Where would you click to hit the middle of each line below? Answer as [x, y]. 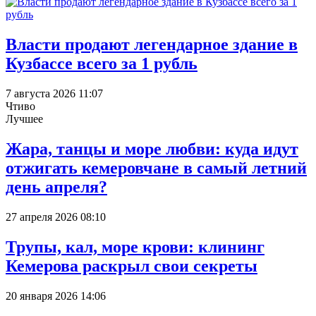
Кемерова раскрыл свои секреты [132, 266]
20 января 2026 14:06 [56, 296]
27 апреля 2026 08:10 [56, 217]
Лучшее [24, 119]
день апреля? [56, 187]
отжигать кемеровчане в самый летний [156, 168]
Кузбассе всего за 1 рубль [102, 64]
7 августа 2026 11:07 [54, 94]
